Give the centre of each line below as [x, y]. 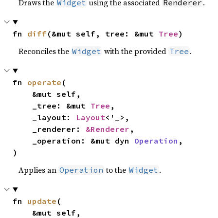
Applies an [39, 170]
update [42, 201]
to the [116, 170]
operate [45, 82]
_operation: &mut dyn [83, 141]
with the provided [136, 51]
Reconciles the [45, 51]
